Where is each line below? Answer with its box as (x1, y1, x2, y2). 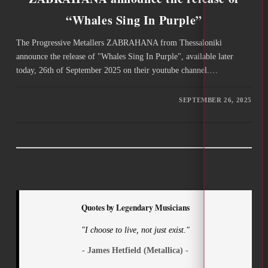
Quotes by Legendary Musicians (81, 201, 190, 214)
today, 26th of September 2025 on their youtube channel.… (16, 65, 218, 75)
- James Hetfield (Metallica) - (82, 245, 189, 255)
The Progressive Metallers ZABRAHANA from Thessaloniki (16, 38, 222, 47)
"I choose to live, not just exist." (81, 224, 190, 234)
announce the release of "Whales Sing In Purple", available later (16, 51, 233, 61)
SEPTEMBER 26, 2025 (179, 96, 252, 103)
